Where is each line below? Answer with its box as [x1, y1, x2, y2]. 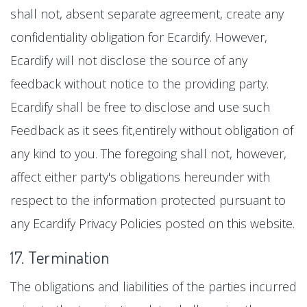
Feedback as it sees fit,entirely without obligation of [10, 121, 293, 138]
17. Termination [10, 246, 110, 268]
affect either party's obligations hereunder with [10, 168, 270, 185]
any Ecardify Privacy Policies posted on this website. [10, 214, 295, 232]
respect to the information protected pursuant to [10, 191, 286, 208]
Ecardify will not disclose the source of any [10, 51, 247, 69]
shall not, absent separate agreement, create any [10, 5, 284, 22]
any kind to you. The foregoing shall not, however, [10, 145, 286, 162]
